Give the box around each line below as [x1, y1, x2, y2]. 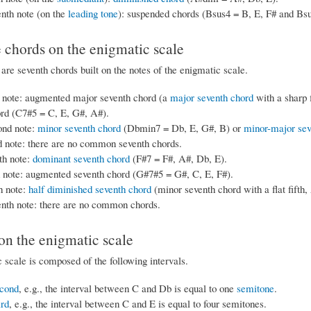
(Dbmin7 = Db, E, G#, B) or [120, 121, 244, 135]
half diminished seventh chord [28, 182, 151, 196]
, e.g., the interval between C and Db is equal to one [18, 281, 237, 296]
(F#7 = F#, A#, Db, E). [129, 151, 227, 166]
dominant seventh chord [32, 151, 130, 166]
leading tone [67, 6, 118, 20]
